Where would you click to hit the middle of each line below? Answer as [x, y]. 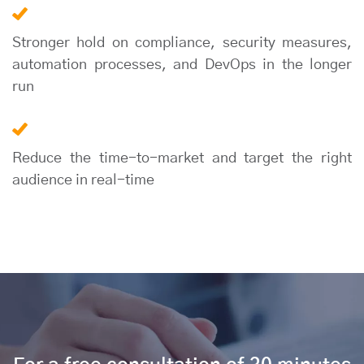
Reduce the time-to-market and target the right [182, 159]
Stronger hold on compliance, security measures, [182, 43]
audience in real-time [83, 181]
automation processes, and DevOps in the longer [182, 65]
